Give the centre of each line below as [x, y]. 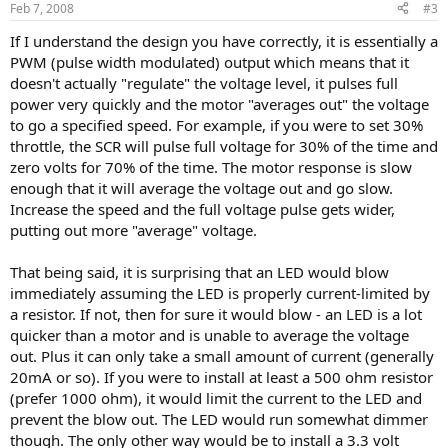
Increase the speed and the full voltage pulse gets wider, [202, 208]
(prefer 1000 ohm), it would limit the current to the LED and [216, 397]
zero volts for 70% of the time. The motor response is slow [211, 166]
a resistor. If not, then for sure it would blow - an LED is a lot [216, 313]
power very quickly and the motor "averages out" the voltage [219, 103]
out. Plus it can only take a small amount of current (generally [222, 355]
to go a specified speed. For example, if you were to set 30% [216, 124]
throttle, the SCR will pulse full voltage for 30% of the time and [224, 145]
